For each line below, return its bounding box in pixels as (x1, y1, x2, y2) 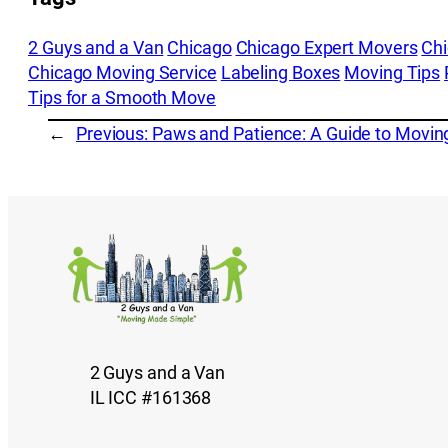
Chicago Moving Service (28, 61, 217, 83)
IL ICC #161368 (89, 386, 212, 408)
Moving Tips (344, 61, 441, 83)
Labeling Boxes (220, 61, 341, 83)
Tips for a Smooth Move (28, 86, 216, 108)
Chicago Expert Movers (235, 36, 418, 58)
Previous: (75, 122, 152, 144)
